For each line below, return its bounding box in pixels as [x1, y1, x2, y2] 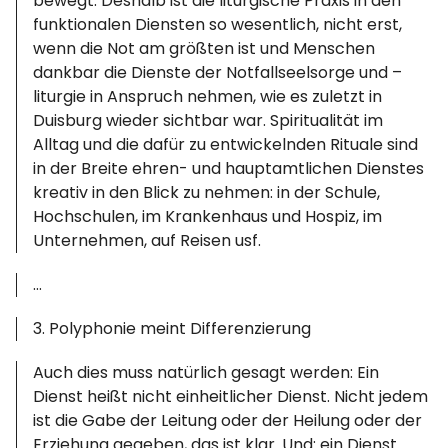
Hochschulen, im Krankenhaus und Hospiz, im [33, 205, 383, 228]
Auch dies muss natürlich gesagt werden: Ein [33, 361, 380, 384]
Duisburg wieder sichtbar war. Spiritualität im [33, 109, 384, 132]
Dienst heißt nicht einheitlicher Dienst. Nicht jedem [33, 385, 429, 408]
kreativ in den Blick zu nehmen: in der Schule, [33, 181, 381, 204]
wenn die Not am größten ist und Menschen [33, 37, 376, 60]
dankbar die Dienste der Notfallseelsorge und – [33, 61, 403, 84]
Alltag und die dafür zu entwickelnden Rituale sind [33, 133, 419, 156]
